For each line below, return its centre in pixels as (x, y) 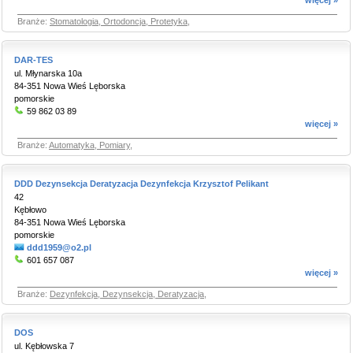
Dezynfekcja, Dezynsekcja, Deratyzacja (127, 294)
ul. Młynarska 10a (48, 73)
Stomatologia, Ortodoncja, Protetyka (119, 21)
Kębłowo (30, 210)
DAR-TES (33, 60)
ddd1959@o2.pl (59, 247)
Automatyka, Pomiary (89, 145)
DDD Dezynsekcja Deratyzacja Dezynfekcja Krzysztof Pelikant (141, 184)
